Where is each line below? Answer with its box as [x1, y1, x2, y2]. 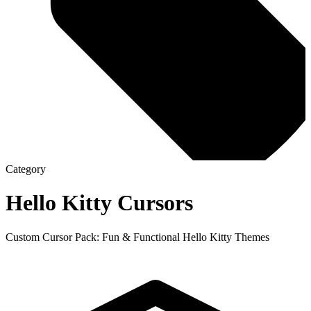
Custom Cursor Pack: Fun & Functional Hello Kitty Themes [6, 230, 269, 243]
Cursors [112, 190, 193, 216]
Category [6, 163, 46, 175]
